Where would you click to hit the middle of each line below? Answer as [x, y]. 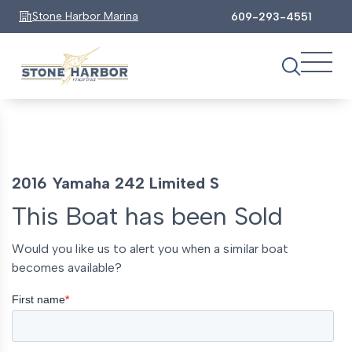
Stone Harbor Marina [85, 16]
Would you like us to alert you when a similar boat [150, 248]
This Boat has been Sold [147, 216]
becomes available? [67, 267]
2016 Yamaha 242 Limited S [115, 183]
